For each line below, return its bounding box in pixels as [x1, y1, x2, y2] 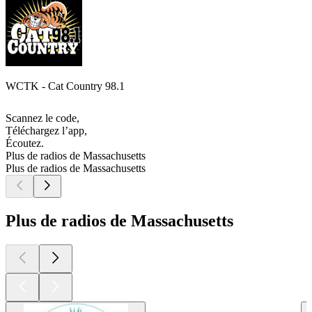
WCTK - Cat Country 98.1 [6, 80, 125, 93]
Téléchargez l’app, [6, 125, 87, 137]
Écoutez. [6, 137, 44, 150]
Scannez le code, [6, 112, 79, 125]
